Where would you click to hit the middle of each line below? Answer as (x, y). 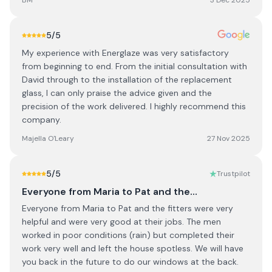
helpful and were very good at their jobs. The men (121, 222)
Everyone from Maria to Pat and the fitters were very (127, 208)
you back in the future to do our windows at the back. (130, 262)
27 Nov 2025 (229, 138)
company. (42, 120)
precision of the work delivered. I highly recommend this (134, 106)
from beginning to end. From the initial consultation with (134, 66)
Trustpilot (233, 174)
